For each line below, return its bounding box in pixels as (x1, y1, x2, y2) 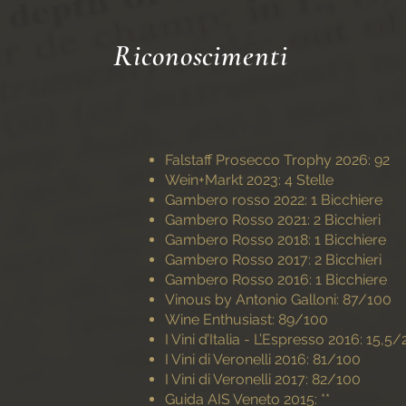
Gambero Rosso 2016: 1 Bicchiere (165, 271, 387, 288)
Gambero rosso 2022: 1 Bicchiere (165, 191, 382, 208)
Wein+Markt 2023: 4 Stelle (165, 171, 333, 188)
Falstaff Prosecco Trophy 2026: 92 (165, 151, 390, 169)
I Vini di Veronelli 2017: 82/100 (165, 371, 361, 388)
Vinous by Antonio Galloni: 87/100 (165, 291, 391, 308)
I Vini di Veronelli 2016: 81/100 (165, 351, 361, 368)
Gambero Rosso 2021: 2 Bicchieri (165, 211, 381, 228)
